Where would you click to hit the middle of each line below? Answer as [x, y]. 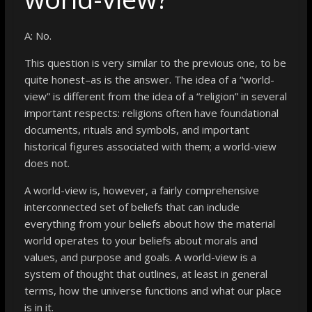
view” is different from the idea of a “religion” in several [155, 96]
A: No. [38, 35]
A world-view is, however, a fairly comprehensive [141, 190]
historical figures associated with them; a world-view [150, 146]
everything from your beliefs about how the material [149, 223]
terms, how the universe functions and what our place [153, 290]
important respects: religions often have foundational [151, 112]
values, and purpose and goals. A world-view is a [140, 257]
